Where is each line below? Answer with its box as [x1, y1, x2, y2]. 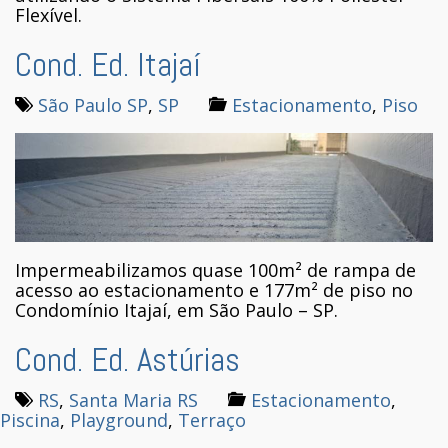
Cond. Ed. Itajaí [15, 44, 201, 87]
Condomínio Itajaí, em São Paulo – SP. [15, 297, 338, 322]
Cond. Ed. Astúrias [15, 338, 240, 381]
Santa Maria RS [69, 387, 198, 412]
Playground [70, 407, 168, 432]
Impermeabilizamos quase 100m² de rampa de [15, 257, 416, 282]
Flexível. [15, 3, 82, 28]
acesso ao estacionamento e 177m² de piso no [15, 277, 413, 302]
